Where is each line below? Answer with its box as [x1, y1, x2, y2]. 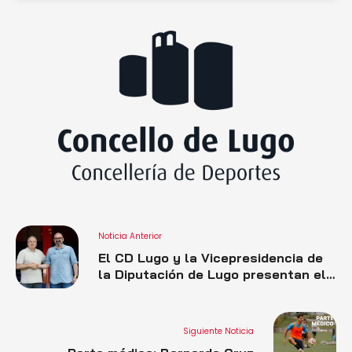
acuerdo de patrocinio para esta [98, 283, 306, 299]
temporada [98, 299, 168, 315]
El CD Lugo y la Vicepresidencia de [98, 250, 323, 266]
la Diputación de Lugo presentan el [98, 266, 326, 282]
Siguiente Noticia [183, 324, 254, 337]
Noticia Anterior [98, 230, 162, 242]
